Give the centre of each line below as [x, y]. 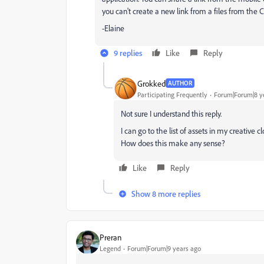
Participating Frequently [172, 94]
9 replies [128, 53]
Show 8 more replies [166, 194]
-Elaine [113, 28]
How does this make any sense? [173, 143]
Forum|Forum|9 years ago [164, 248]
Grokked [151, 83]
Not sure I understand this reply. [171, 113]
